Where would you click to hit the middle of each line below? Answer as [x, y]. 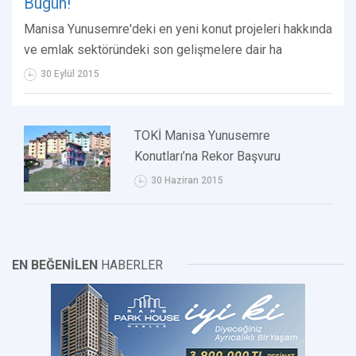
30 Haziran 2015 [188, 181]
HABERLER [130, 265]
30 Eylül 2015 [70, 74]
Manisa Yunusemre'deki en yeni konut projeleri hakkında [178, 29]
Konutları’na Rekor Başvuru [208, 157]
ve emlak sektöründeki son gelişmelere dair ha [153, 50]
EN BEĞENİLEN [55, 265]
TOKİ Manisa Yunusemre [203, 136]
